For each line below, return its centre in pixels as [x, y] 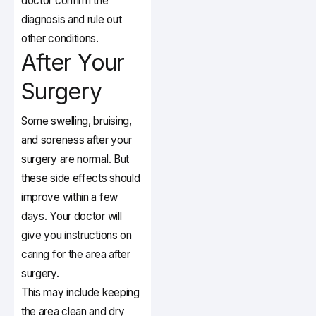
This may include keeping [80, 293]
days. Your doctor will [72, 217]
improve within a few [69, 197]
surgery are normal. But [75, 159]
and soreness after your [77, 140]
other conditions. [60, 39]
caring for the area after [76, 255]
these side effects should [81, 178]
